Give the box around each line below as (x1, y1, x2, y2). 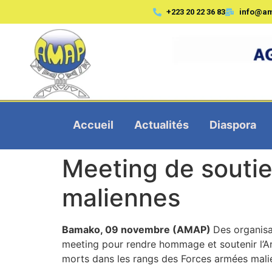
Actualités (134, 118, 189, 131)
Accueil (72, 118, 114, 131)
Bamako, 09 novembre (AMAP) (62, 223, 213, 236)
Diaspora (209, 118, 256, 131)
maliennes (62, 182, 180, 212)
